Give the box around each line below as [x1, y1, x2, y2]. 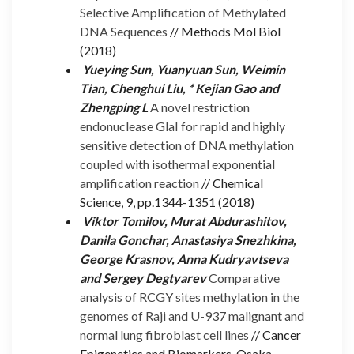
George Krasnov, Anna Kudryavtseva [80, 250, 288, 266]
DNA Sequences [80, 23, 168, 39]
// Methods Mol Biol [168, 23, 281, 39]
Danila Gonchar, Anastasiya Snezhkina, [80, 232, 296, 247]
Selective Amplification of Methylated [80, 4, 286, 20]
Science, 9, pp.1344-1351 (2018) [80, 194, 254, 209]
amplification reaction [80, 175, 199, 190]
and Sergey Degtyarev [80, 269, 209, 285]
